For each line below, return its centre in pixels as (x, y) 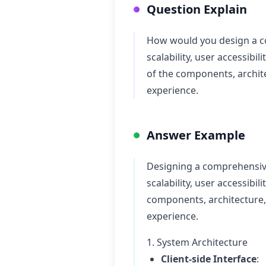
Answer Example (196, 135)
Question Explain (197, 9)
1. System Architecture (197, 242)
